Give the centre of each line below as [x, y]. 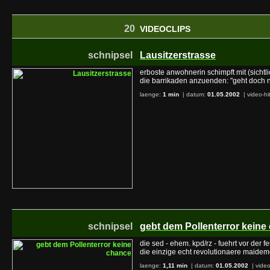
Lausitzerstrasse [178, 55]
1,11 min [175, 265]
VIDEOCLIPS [165, 29]
